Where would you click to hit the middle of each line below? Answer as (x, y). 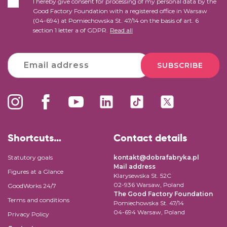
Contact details (150, 138)
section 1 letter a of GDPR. (70, 30)
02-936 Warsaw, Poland (149, 184)
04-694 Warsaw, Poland (149, 212)
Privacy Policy (28, 214)
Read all (121, 30)
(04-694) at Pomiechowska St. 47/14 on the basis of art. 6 (116, 20)
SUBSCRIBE (180, 65)
